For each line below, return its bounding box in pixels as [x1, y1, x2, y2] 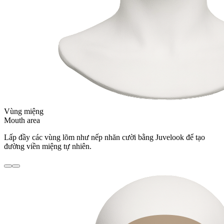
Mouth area [4, 116, 40, 125]
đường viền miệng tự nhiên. [4, 142, 91, 151]
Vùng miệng [4, 107, 43, 116]
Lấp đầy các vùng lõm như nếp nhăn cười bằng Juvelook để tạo [4, 133, 205, 142]
